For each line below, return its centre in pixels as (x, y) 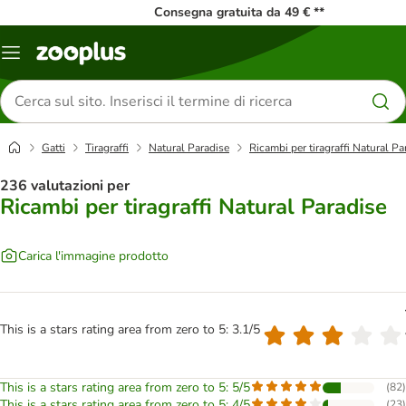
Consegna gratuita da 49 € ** (239, 12)
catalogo (34, 73)
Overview (37, 59)
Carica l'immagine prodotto (93, 256)
